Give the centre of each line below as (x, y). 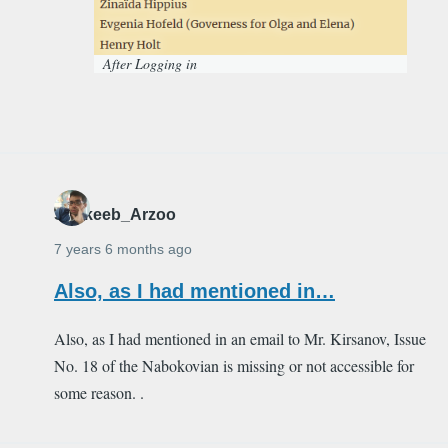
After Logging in (150, 63)
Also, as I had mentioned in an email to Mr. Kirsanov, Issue (240, 338)
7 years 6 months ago (123, 248)
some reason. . (99, 392)
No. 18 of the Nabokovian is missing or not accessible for (234, 365)
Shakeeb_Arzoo (115, 214)
